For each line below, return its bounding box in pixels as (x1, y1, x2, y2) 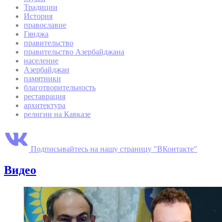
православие (24, 21, 66, 30)
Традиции (24, 3, 57, 12)
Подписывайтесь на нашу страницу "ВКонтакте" (31, 145, 197, 154)
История (24, 12, 53, 21)
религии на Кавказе (24, 110, 91, 119)
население (24, 56, 58, 65)
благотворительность (24, 83, 96, 92)
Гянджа (24, 30, 49, 39)
